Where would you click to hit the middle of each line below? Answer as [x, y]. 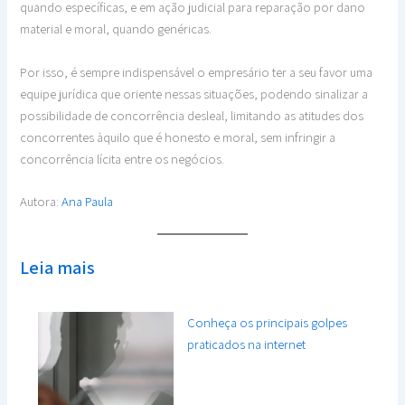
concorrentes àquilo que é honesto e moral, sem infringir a [178, 137]
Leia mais [58, 268]
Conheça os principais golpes [268, 323]
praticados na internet [247, 344]
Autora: [41, 201]
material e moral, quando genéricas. [116, 29]
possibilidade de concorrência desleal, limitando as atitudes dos [192, 115]
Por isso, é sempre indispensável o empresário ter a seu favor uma [197, 71]
